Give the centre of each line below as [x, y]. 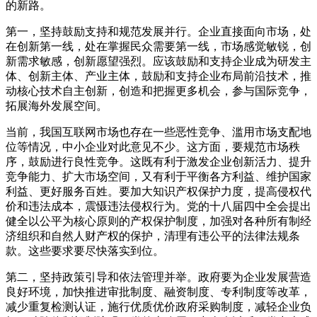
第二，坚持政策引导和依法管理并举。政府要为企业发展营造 [158, 277]
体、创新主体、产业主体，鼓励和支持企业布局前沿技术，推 [158, 76]
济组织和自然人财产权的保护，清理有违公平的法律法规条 [153, 236]
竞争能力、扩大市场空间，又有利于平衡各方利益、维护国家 [158, 176]
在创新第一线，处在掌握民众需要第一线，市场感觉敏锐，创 [158, 46]
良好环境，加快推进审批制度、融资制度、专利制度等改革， [158, 292]
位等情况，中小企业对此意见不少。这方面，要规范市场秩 [153, 146]
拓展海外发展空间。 [57, 105]
